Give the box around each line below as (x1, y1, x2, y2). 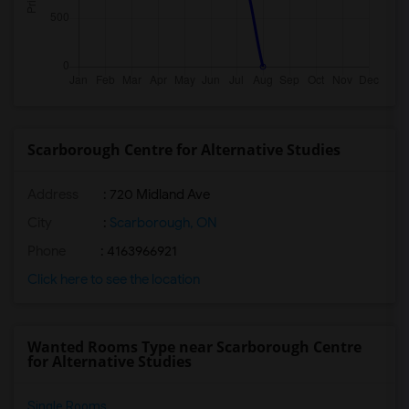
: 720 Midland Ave (100, 186, 210, 203)
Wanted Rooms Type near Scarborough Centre (27, 337, 362, 357)
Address (27, 186, 79, 203)
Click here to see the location (27, 271, 200, 288)
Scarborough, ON (107, 215, 217, 231)
